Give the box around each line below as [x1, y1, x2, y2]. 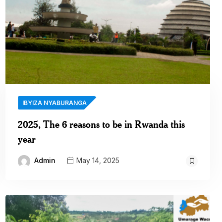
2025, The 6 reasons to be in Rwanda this [18, 118, 185, 131]
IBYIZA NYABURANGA [22, 99, 87, 107]
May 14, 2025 [74, 156, 120, 165]
